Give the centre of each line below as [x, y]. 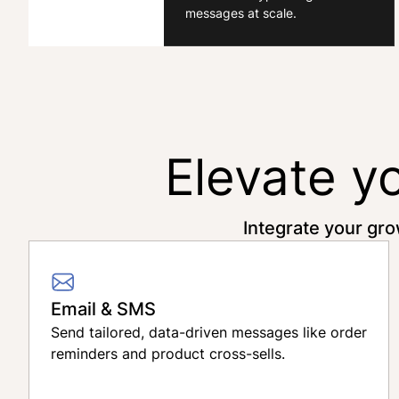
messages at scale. [241, 12]
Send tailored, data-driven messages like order [209, 332]
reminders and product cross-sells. [168, 354]
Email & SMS [103, 308]
